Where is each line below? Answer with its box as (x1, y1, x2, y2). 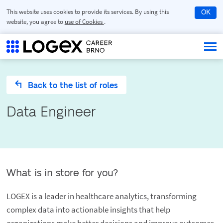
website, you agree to (6, 17, 65, 26)
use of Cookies (64, 17, 104, 26)
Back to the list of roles (25, 81, 118, 90)
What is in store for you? (6, 168, 118, 179)
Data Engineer (6, 106, 96, 119)
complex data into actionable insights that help (6, 204, 170, 216)
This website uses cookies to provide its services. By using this (6, 7, 169, 16)
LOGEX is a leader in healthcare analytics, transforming (6, 191, 197, 202)
